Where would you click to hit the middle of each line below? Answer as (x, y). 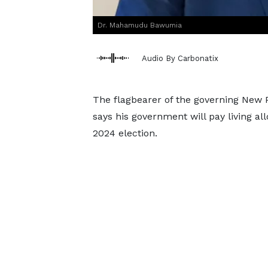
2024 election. (125, 133)
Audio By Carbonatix (180, 58)
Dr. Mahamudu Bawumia (139, 25)
